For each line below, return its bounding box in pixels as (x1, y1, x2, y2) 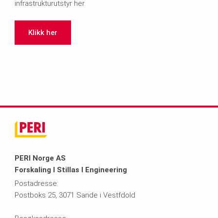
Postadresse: (15, 179, 58, 188)
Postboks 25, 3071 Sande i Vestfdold (15, 191, 135, 200)
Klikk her (28, 28, 57, 37)
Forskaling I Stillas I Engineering (15, 165, 127, 175)
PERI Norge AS (15, 154, 66, 163)
